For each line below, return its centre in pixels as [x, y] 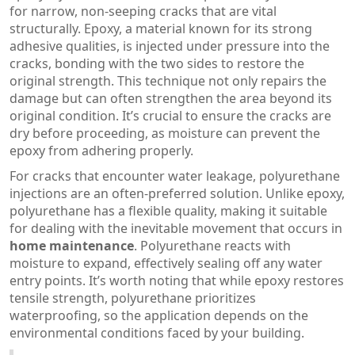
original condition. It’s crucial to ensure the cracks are [170, 116]
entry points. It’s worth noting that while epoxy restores [177, 281]
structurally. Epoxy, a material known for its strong [161, 29]
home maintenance [72, 246]
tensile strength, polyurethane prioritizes [133, 298]
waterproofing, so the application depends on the [159, 315]
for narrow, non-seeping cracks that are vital [143, 11]
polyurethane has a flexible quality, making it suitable [168, 211]
